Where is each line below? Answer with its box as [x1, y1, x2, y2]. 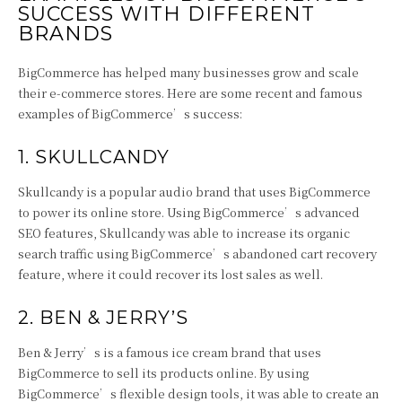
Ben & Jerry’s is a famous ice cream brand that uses [18, 344, 321, 361]
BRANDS [18, 22, 113, 46]
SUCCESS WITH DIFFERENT [18, 2, 315, 26]
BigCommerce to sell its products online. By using [18, 364, 309, 381]
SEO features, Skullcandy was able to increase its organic [18, 224, 350, 241]
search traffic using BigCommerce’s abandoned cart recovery [18, 245, 377, 262]
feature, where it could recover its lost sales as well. [18, 266, 323, 283]
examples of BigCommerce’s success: [18, 105, 242, 122]
